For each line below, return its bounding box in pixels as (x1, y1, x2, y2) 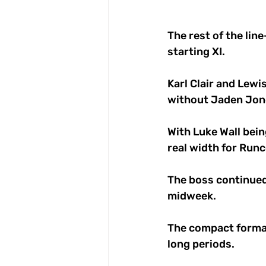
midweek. (167, 189, 218, 203)
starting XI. (167, 45, 227, 59)
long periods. (167, 237, 237, 251)
